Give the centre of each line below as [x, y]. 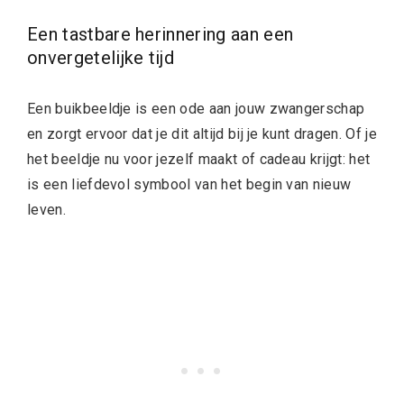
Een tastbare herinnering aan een [161, 34]
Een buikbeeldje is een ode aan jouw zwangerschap [196, 109]
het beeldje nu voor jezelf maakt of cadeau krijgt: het [199, 159]
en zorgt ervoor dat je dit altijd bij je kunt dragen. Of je [202, 134]
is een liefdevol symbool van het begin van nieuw [189, 184]
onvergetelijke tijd [101, 58]
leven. [46, 210]
